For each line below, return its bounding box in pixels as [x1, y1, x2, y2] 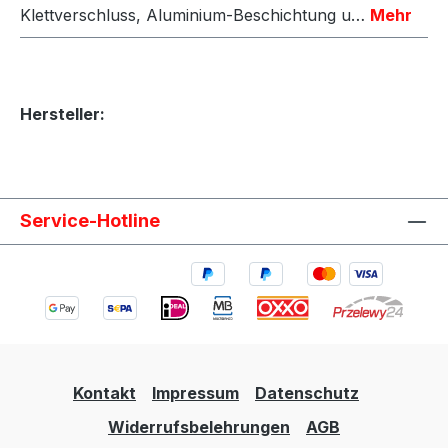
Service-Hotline [20, 209, 160, 231]
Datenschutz [255, 383, 359, 403]
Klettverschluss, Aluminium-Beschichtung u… [20, 4, 370, 25]
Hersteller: [20, 103, 105, 124]
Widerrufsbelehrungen [108, 417, 290, 437]
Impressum [152, 383, 239, 403]
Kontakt [73, 383, 136, 403]
